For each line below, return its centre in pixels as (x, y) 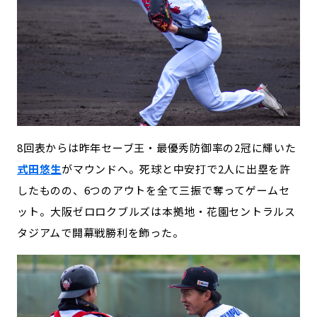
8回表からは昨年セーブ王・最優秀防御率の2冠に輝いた (157, 147)
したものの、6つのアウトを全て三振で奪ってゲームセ (154, 190)
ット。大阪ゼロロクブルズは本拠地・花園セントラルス (156, 211)
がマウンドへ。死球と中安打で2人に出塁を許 (176, 168)
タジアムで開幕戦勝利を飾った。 (100, 232)
